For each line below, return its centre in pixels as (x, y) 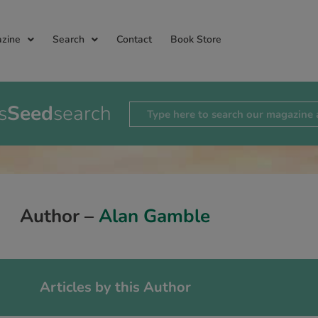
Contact (134, 39)
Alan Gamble (154, 216)
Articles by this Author (115, 287)
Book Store (196, 39)
